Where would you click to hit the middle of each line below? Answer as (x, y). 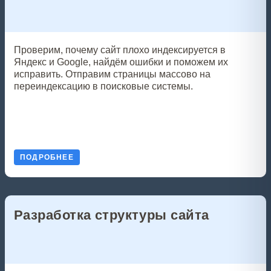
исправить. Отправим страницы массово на (112, 74)
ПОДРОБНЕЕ (47, 157)
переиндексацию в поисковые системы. (103, 86)
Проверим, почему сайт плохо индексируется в (120, 50)
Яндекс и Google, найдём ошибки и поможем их (121, 62)
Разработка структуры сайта (112, 215)
